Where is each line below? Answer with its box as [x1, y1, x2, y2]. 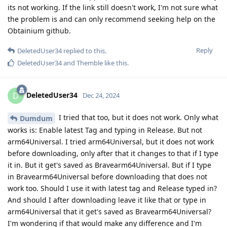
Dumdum [20, 113, 53, 123]
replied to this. [62, 46, 106, 55]
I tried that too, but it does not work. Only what [57, 112, 218, 122]
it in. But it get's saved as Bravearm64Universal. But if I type [8, 160, 211, 170]
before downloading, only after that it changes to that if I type [8, 148, 218, 158]
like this [103, 58, 127, 67]
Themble [77, 58, 103, 67]
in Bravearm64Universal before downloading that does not [8, 171, 207, 181]
